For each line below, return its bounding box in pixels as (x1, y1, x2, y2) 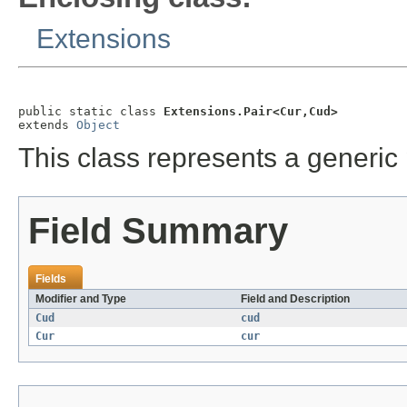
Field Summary (28, 211, 288, 252)
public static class (18, 104, 164, 118)
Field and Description (241, 293, 350, 306)
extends (18, 117, 76, 132)
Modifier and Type (35, 293, 126, 306)
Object (76, 117, 120, 132)
